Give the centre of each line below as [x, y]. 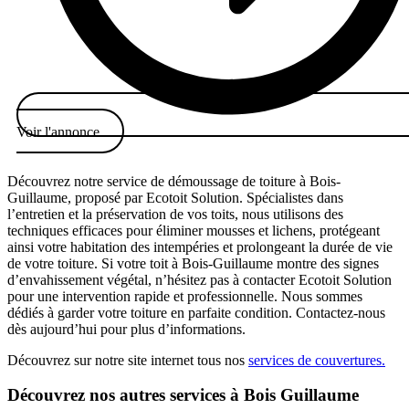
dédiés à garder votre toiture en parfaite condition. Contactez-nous [196, 312]
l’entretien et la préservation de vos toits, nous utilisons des [175, 214]
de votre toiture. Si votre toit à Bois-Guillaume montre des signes [193, 263]
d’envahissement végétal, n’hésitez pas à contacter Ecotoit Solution [199, 279]
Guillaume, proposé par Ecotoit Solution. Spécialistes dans [175, 197]
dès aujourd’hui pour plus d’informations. [126, 329]
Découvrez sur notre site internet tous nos [128, 360]
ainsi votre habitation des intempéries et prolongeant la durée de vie [200, 246]
